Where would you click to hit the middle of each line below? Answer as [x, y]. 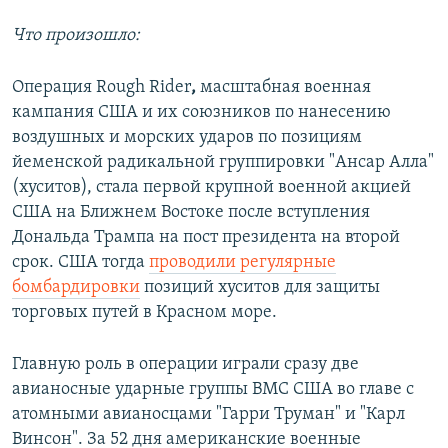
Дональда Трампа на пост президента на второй [206, 238]
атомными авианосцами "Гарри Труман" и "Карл [208, 415]
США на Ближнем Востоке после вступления [191, 213]
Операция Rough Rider [101, 88]
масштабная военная [285, 88]
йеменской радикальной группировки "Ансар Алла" [223, 163]
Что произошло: [76, 36]
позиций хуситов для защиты [260, 288]
